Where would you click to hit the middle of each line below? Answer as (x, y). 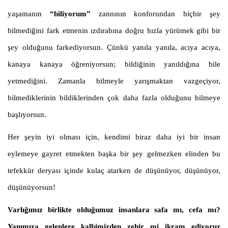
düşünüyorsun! (32, 188)
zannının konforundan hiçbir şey (155, 14)
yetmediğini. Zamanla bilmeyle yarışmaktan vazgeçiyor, (114, 81)
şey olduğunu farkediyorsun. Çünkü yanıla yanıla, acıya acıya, (114, 48)
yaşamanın (29, 14)
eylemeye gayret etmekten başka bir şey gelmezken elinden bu (114, 154)
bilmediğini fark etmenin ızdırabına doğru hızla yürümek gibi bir (114, 31)
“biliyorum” (70, 14)
